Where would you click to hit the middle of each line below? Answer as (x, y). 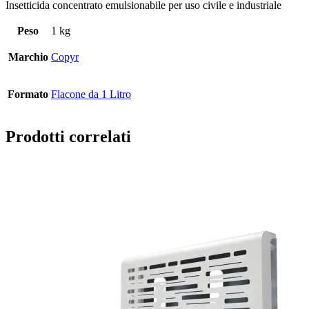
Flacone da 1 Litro (91, 94)
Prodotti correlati (68, 136)
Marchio (28, 57)
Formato (28, 94)
